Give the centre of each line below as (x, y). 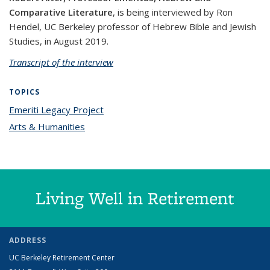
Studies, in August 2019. (60, 41)
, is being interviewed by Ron (173, 12)
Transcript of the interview (61, 62)
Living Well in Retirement (135, 198)
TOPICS (24, 92)
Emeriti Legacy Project (56, 110)
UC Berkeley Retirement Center (62, 258)
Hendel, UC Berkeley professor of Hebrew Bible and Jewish (133, 27)
